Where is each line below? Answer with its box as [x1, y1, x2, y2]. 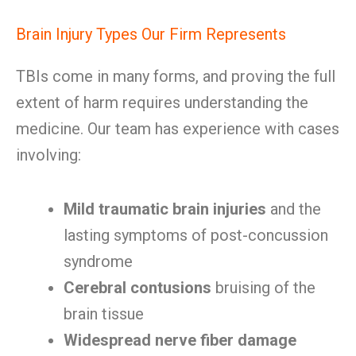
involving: [16, 145, 81, 164]
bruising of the [211, 278, 315, 297]
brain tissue [64, 304, 144, 323]
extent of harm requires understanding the [16, 93, 308, 112]
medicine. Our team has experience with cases [16, 119, 339, 138]
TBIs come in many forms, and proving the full [16, 67, 335, 86]
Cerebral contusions [64, 278, 211, 297]
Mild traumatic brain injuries [64, 199, 266, 219]
